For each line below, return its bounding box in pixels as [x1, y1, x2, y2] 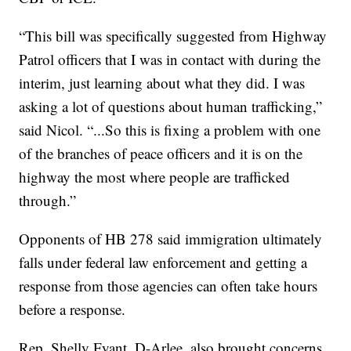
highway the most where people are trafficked [19, 167, 291, 187]
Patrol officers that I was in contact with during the [19, 49, 321, 70]
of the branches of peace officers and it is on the [19, 143, 303, 164]
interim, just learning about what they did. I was [19, 73, 306, 93]
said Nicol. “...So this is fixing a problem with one [19, 120, 321, 140]
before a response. [19, 299, 126, 320]
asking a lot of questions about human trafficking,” [19, 96, 323, 117]
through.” [19, 190, 77, 211]
